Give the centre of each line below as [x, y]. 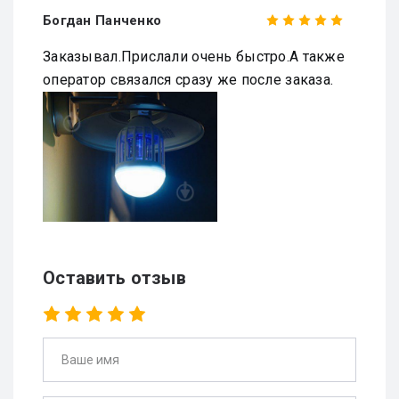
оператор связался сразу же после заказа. [188, 79]
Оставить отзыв [114, 278]
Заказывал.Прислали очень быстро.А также [194, 56]
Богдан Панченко [102, 20]
